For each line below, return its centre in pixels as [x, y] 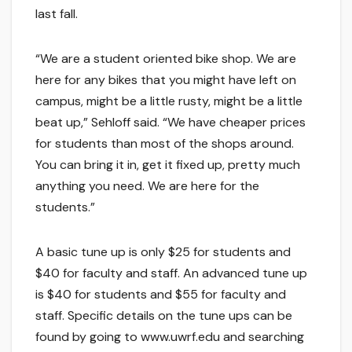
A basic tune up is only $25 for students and [163, 251]
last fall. [57, 13]
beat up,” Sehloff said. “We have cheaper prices [170, 122]
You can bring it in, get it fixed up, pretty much [168, 164]
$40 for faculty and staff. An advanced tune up [171, 273]
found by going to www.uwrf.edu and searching [170, 336]
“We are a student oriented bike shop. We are [166, 58]
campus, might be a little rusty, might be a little [169, 101]
